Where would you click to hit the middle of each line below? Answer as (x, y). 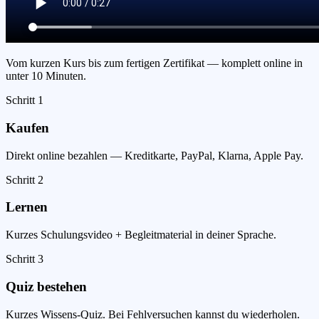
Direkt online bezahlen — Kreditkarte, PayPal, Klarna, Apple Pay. (155, 155)
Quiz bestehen (46, 286)
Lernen (27, 207)
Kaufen (27, 127)
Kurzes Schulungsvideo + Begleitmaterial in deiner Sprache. (141, 235)
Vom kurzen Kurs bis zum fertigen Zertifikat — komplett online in (154, 63)
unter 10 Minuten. (46, 76)
